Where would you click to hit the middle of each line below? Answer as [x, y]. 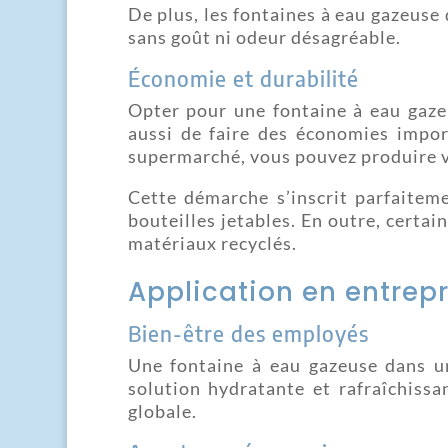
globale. [162, 410]
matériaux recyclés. [212, 242]
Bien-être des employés [248, 332]
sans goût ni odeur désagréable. [264, 36]
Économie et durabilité [243, 77]
